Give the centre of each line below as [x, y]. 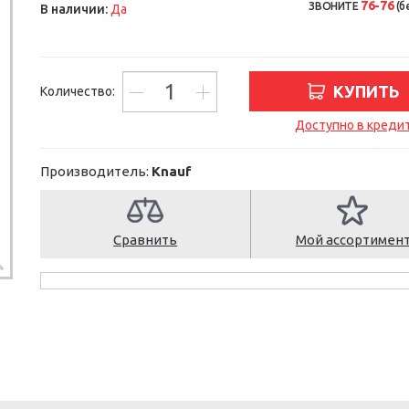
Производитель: [96, 171]
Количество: [79, 91]
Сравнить [146, 240]
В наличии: [74, 9]
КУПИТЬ [366, 91]
